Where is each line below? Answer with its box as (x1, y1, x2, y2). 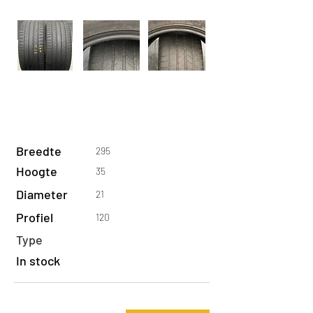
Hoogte (16, 163, 57, 179)
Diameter (16, 187, 68, 202)
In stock (16, 253, 60, 268)
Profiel (16, 210, 53, 225)
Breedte (16, 143, 61, 159)
